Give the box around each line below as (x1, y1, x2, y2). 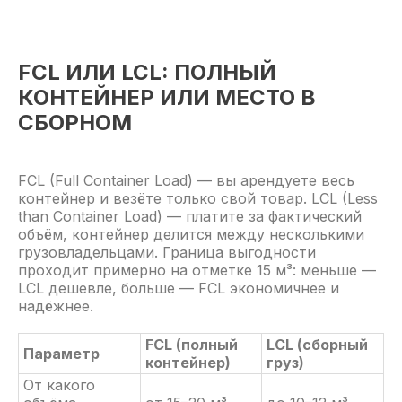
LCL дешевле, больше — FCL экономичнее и (18, 279, 339, 297)
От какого (23, 376, 95, 394)
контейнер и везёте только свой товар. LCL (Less (18, 189, 378, 207)
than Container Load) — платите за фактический (18, 207, 362, 225)
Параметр (23, 345, 100, 363)
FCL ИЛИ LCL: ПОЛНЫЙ (18, 59, 276, 85)
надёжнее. (18, 297, 93, 315)
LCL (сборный (267, 336, 368, 354)
